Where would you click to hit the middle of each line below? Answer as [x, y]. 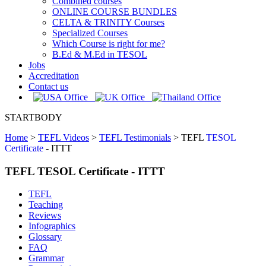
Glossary [45, 237]
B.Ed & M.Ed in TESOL [100, 54]
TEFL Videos [64, 137]
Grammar [46, 258]
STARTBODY [34, 117]
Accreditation [54, 76]
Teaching [46, 205]
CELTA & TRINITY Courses [108, 22]
